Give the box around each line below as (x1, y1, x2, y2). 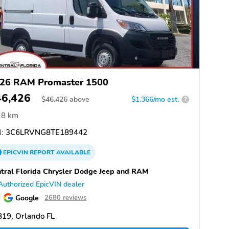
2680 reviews (44, 193, 86, 202)
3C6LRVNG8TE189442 (4, 127, 87, 138)
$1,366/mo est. (131, 94, 179, 104)
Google (15, 192, 39, 203)
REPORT (30, 148, 55, 156)
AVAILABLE (55, 148, 90, 156)
